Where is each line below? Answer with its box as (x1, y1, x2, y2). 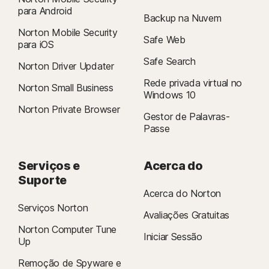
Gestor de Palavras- (144, 110, 230, 122)
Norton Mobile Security (18, 26, 118, 38)
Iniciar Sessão (144, 231, 202, 243)
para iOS (18, 38, 54, 50)
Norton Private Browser (18, 103, 120, 115)
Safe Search (144, 55, 196, 67)
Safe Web (144, 34, 186, 46)
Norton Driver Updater (18, 60, 114, 72)
